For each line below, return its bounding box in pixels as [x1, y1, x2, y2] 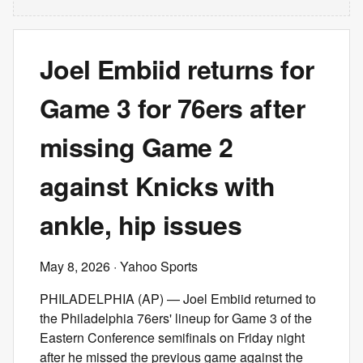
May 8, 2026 [40, 257, 110, 275]
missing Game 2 [40, 128, 233, 165]
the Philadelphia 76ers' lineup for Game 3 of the [40, 309, 312, 327]
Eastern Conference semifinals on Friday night [40, 328, 305, 347]
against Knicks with [40, 167, 275, 204]
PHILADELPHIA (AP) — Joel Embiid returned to [40, 289, 316, 308]
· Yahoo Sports [110, 257, 198, 275]
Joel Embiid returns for [40, 50, 314, 88]
